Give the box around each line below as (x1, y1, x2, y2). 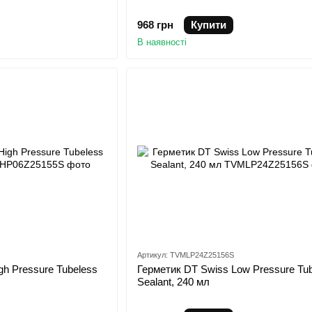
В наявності (136, 36, 187, 47)
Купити (190, 18, 226, 31)
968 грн (136, 18, 173, 31)
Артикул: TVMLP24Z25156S (136, 251, 234, 260)
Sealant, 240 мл (136, 276, 210, 288)
